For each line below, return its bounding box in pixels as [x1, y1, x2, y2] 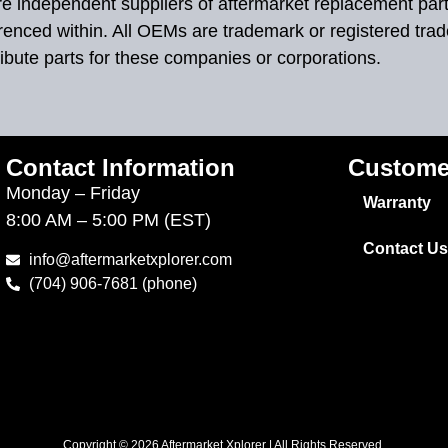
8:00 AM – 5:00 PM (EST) [6, 209, 211, 230]
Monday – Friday [6, 182, 140, 203]
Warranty [363, 193, 431, 211]
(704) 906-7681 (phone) [28, 275, 197, 293]
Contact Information [6, 153, 235, 181]
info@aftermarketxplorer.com [28, 251, 232, 269]
